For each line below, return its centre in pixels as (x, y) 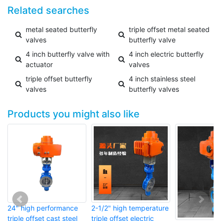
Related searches (48, 11)
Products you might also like (74, 114)
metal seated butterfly (61, 30)
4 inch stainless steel (162, 79)
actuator (39, 65)
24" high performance (43, 208)
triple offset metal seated (169, 30)
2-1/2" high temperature (130, 208)
